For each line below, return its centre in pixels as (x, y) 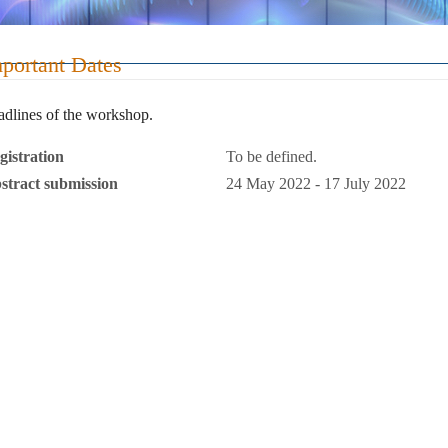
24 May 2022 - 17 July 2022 (316, 183)
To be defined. (271, 156)
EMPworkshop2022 (224, 39)
